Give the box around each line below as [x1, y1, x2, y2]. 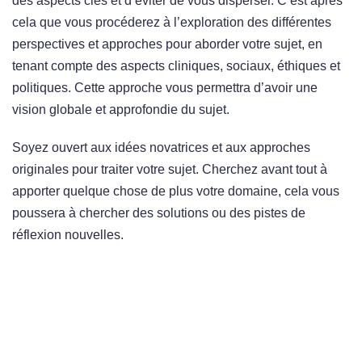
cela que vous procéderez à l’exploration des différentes [12, 15, 331, 30]
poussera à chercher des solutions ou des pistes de [12, 206, 305, 221]
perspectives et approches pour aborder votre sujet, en [12, 37, 322, 52]
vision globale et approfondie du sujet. [12, 103, 229, 117]
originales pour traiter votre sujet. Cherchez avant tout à [12, 162, 327, 177]
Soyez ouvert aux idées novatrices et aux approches [12, 141, 310, 155]
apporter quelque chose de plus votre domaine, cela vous [12, 184, 339, 199]
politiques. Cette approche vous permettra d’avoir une [12, 81, 318, 95]
